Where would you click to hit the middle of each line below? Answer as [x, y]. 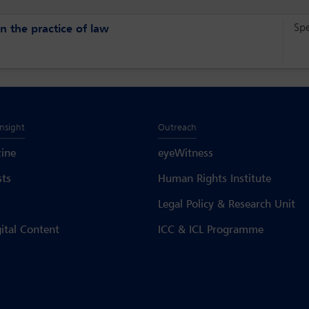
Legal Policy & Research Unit [226, 205]
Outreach [177, 127]
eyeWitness [185, 153]
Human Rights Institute [214, 179]
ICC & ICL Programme [210, 230]
